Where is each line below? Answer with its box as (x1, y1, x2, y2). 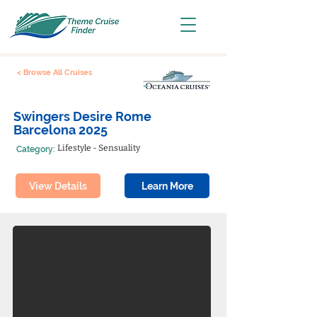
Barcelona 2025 (13, 122, 108, 137)
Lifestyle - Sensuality (57, 143, 140, 153)
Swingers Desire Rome (13, 109, 151, 124)
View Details (29, 180, 87, 192)
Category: (16, 144, 55, 154)
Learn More (141, 180, 193, 192)
